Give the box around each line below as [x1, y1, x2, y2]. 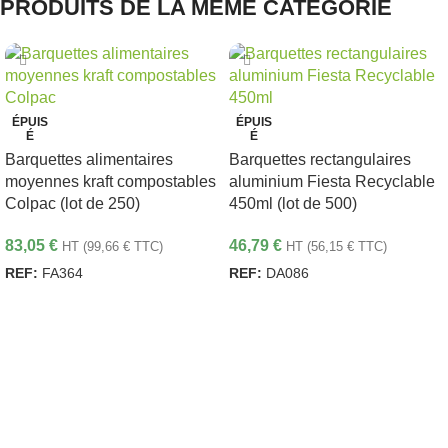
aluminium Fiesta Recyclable [229, 173, 435, 191]
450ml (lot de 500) [229, 195, 357, 213]
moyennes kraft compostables [5, 173, 216, 191]
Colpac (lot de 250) [5, 195, 140, 213]
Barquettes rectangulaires [229, 151, 411, 169]
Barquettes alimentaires [5, 151, 173, 169]
